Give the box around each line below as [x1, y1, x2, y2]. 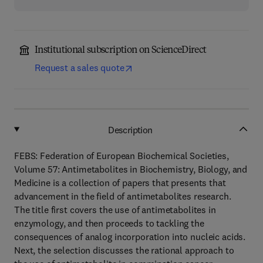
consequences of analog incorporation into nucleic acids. [14, 231, 246, 242]
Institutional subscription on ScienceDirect [35, 46, 207, 55]
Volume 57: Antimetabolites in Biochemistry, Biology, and [14, 163, 248, 175]
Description [108, 123, 153, 136]
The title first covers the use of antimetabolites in [14, 204, 216, 215]
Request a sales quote [35, 62, 124, 73]
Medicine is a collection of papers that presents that [14, 177, 226, 188]
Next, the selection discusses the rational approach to [14, 244, 234, 256]
